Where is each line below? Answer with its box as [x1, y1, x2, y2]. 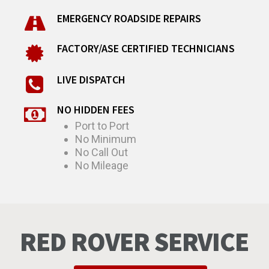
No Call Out [75, 145, 128, 159]
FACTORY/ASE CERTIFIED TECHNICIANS [57, 41, 235, 55]
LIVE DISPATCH [57, 72, 126, 86]
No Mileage [75, 159, 129, 172]
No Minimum [75, 132, 137, 145]
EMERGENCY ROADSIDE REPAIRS [57, 11, 202, 25]
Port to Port [75, 119, 130, 132]
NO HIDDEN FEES [57, 102, 135, 116]
